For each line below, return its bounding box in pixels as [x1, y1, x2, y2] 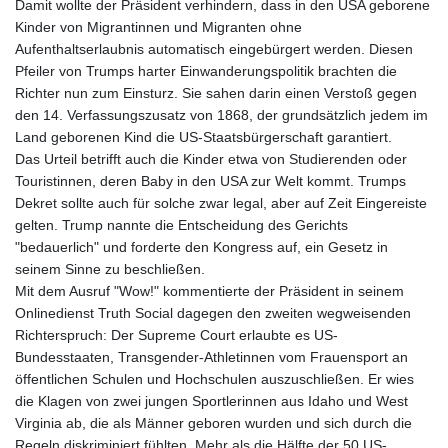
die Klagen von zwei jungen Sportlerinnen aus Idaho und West [15, 393, 408, 410]
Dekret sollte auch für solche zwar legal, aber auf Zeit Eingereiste [15, 195, 427, 212]
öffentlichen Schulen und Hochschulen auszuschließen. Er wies [15, 371, 414, 388]
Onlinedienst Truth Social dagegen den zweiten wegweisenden [15, 305, 411, 322]
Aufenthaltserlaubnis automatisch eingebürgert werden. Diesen [15, 41, 413, 58]
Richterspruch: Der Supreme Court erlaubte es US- [15, 327, 338, 344]
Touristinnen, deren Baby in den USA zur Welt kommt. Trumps [15, 173, 406, 190]
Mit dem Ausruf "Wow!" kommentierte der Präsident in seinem [15, 283, 404, 300]
